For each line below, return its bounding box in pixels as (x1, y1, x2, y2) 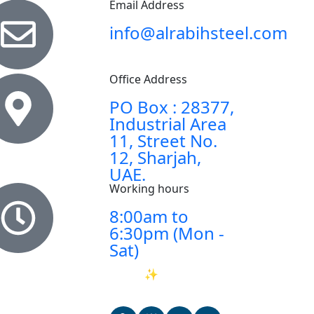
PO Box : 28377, (109, 95, 234, 118)
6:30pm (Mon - (109, 221, 224, 245)
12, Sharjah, (109, 145, 201, 169)
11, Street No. (109, 128, 217, 152)
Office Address (109, 71, 187, 87)
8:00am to (109, 204, 189, 228)
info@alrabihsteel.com (109, 20, 287, 44)
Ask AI (109, 266, 144, 282)
